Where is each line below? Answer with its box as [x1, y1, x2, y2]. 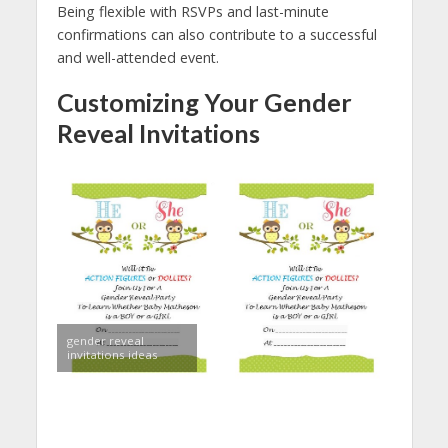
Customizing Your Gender [56, 87, 352, 118]
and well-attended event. [56, 48, 219, 68]
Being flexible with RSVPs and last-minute [56, 2, 329, 22]
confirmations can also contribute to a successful [56, 25, 377, 45]
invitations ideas [66, 347, 158, 363]
